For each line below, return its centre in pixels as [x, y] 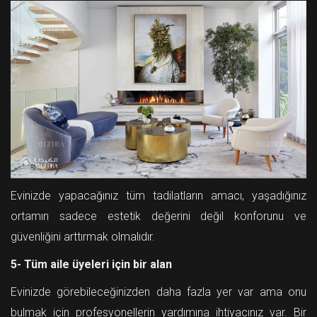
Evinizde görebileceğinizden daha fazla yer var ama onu [158, 292]
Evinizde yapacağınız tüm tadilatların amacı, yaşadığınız [158, 196]
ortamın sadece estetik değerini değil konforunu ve [158, 217]
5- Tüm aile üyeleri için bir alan [91, 265]
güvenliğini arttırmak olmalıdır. [83, 237]
